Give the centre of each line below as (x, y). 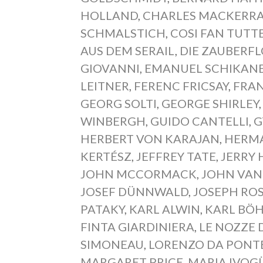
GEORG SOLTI (119, 103)
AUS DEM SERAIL (128, 50)
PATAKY (103, 209)
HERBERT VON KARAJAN (150, 138)
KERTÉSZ (106, 156)
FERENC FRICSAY (181, 85)
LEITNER (105, 85)
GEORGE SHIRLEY (210, 103)
